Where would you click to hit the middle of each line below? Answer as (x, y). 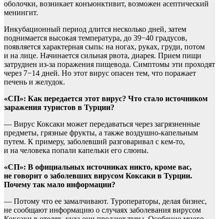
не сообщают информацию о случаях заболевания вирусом (102, 210)
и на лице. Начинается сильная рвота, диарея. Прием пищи (103, 56)
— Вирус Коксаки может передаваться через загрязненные (102, 124)
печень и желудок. (34, 82)
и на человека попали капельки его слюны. (76, 151)
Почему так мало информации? (60, 185)
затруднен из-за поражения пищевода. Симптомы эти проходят (109, 65)
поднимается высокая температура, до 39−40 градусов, (96, 38)
